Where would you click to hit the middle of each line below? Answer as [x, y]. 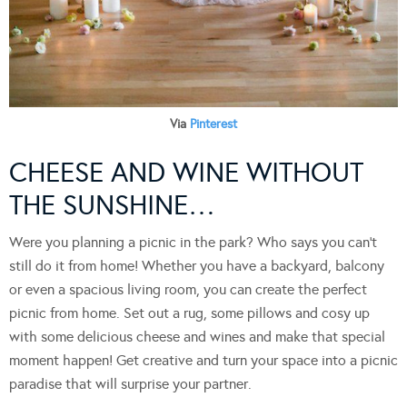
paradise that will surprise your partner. [130, 383]
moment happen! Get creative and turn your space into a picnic [203, 360]
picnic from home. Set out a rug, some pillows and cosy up [189, 313]
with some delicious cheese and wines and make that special [197, 336]
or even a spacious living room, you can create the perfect [188, 289]
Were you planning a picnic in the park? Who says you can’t [193, 242]
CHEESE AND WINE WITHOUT [186, 172]
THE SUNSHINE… [112, 205]
